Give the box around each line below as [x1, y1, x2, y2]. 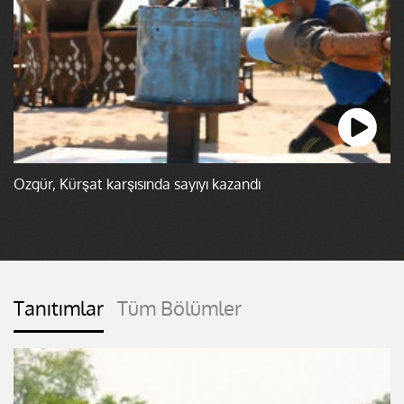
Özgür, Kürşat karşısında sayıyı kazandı [14, 174, 261, 193]
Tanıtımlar [14, 294, 104, 320]
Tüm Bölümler [117, 294, 242, 320]
